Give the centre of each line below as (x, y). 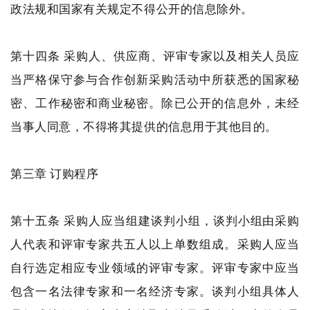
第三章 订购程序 (55, 173)
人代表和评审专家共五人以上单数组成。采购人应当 (155, 244)
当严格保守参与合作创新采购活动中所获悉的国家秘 (155, 79)
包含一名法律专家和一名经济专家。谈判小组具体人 (155, 291)
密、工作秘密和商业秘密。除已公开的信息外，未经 (155, 103)
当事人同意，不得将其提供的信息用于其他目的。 (144, 126)
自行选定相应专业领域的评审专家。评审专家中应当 (155, 267)
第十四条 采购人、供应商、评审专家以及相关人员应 (155, 56)
